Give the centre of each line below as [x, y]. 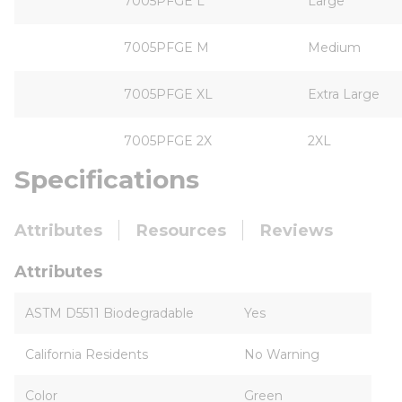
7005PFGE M [166, 48]
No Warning [282, 354]
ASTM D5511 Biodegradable [109, 313]
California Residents [87, 354]
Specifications [107, 179]
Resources [181, 231]
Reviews [297, 231]
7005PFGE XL [168, 94]
